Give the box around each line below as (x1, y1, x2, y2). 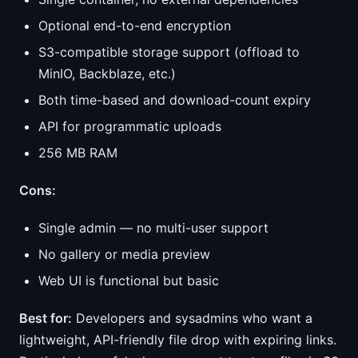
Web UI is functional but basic (38, 272, 219, 288)
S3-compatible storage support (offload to (38, 44, 300, 60)
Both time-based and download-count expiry (38, 92, 311, 108)
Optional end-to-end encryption (38, 18, 231, 34)
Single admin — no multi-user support (38, 220, 268, 236)
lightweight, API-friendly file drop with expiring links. (19, 332, 336, 348)
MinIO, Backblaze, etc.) (38, 66, 176, 82)
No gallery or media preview (38, 246, 210, 262)
